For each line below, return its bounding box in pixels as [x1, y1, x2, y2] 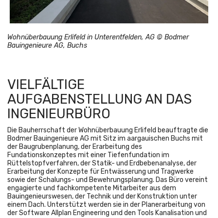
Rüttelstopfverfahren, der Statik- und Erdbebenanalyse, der [7, 159, 197, 168]
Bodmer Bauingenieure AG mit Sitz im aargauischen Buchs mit [7, 134, 203, 143]
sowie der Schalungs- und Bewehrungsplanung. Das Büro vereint [7, 176, 208, 184]
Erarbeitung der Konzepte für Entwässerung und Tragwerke [7, 167, 194, 176]
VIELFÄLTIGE [7, 76, 85, 93]
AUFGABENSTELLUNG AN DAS [7, 91, 192, 108]
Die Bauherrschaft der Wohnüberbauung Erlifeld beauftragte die [7, 126, 208, 135]
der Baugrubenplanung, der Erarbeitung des [7, 143, 142, 151]
